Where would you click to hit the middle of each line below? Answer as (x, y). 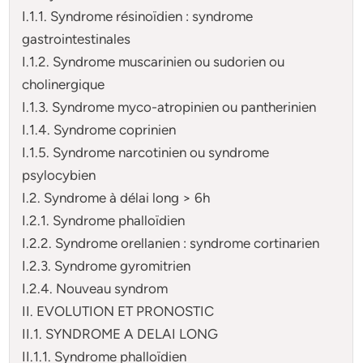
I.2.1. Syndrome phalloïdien (104, 220)
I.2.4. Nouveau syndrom (95, 288)
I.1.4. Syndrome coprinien (99, 129)
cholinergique (64, 84)
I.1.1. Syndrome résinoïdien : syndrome (138, 16)
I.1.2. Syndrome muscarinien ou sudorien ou (154, 61)
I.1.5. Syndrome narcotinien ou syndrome (146, 152)
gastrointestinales (77, 38)
